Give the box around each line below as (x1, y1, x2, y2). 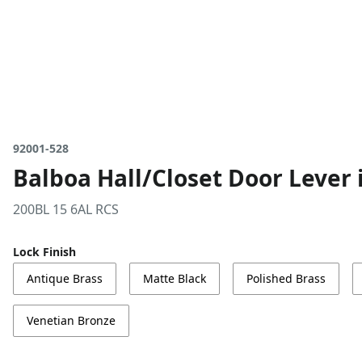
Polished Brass (246, 271, 326, 286)
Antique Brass (27, 271, 103, 286)
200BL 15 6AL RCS (13, 200, 119, 218)
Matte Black (143, 271, 206, 286)
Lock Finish (13, 244, 76, 259)
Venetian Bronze (27, 313, 116, 328)
